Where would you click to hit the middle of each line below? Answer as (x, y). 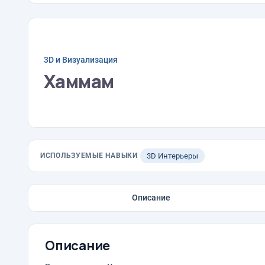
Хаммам (79, 81)
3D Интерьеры (172, 156)
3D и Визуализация (81, 59)
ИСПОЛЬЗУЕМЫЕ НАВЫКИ (89, 156)
